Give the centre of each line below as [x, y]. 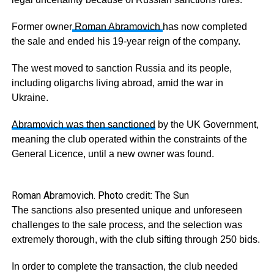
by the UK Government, [207, 124]
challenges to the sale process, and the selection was [127, 224]
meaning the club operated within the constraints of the [129, 139]
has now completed [205, 26]
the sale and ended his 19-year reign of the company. [126, 41]
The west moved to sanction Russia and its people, [121, 68]
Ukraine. [31, 97]
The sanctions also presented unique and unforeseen [127, 210]
